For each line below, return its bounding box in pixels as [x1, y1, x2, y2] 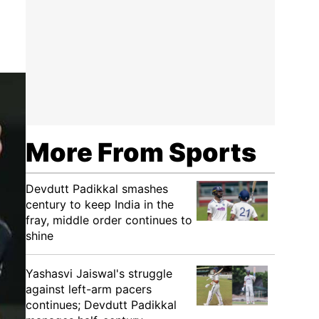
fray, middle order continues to [26, 213, 192, 227]
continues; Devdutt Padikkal [26, 298, 177, 312]
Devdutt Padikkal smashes [26, 182, 168, 196]
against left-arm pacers [26, 282, 152, 296]
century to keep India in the [26, 197, 174, 211]
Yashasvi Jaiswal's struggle [26, 266, 172, 281]
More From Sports [26, 137, 256, 168]
